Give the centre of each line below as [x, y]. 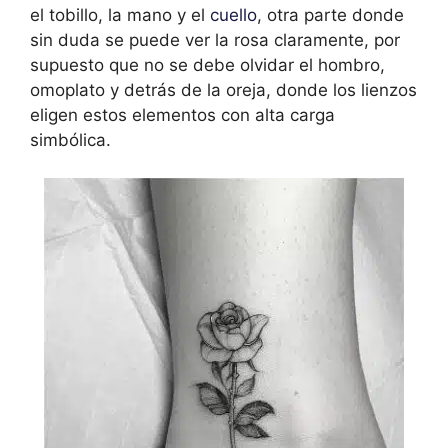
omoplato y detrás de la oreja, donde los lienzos [223, 89]
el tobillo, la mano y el [120, 14]
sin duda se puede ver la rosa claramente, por [215, 39]
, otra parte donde [330, 14]
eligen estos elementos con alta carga [182, 114]
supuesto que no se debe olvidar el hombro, [207, 64]
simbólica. [70, 139]
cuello [233, 14]
